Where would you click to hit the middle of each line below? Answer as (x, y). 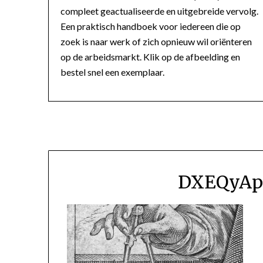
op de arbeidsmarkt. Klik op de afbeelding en (150, 56)
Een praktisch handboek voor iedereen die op (151, 26)
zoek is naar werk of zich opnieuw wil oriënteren (156, 41)
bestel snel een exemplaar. (112, 72)
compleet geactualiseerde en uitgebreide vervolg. (159, 11)
